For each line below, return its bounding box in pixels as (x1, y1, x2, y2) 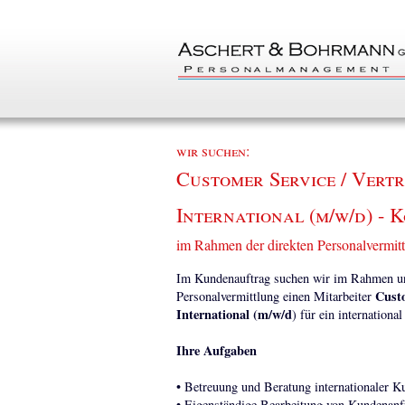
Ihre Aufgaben (175, 341, 257, 360)
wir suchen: (175, 141, 250, 160)
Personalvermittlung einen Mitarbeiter (175, 287, 375, 305)
